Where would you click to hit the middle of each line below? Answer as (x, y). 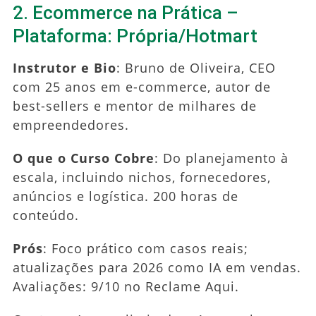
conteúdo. (45, 215)
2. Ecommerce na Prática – (125, 12)
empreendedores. (71, 124)
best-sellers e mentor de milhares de (134, 105)
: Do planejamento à (221, 158)
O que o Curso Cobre (83, 158)
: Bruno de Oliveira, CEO (196, 67)
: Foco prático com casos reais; (145, 248)
